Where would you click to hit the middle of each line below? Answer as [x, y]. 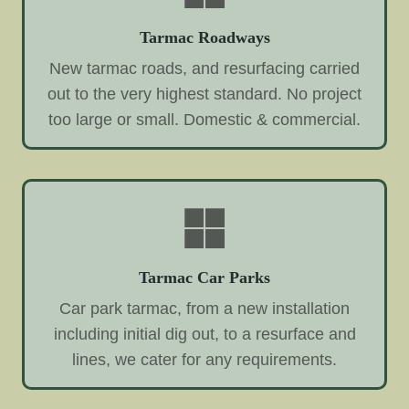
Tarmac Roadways [204, 37]
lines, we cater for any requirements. [204, 359]
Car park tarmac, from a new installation [204, 308]
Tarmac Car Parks [204, 277]
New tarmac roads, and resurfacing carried [204, 68]
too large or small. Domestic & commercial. [204, 119]
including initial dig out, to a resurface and [204, 334]
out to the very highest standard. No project [204, 94]
